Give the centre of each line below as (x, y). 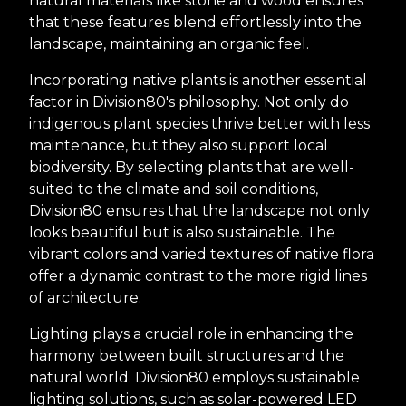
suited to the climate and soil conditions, (174, 189)
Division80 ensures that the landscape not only (199, 211)
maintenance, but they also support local (179, 146)
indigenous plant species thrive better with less (199, 124)
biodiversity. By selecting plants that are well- (192, 168)
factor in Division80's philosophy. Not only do (189, 102)
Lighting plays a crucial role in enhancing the (191, 334)
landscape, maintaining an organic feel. (169, 44)
